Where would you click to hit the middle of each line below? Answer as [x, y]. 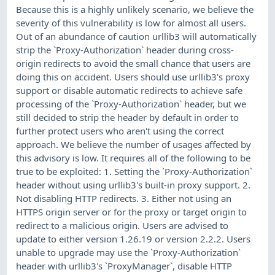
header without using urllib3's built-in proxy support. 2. [134, 184]
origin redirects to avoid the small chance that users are [134, 63]
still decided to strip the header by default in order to [128, 117]
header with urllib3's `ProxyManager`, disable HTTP [124, 265]
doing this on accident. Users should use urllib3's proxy [133, 76]
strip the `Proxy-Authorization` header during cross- [125, 49]
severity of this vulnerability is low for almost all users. [131, 22]
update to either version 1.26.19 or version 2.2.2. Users [134, 238]
